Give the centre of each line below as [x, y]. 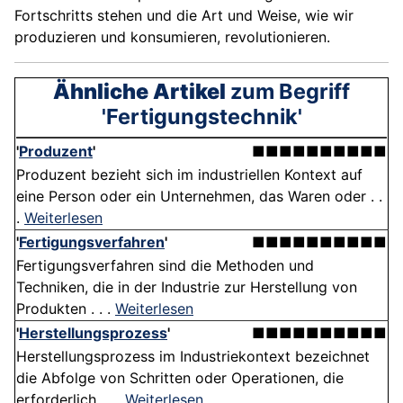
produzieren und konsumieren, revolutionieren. [172, 37]
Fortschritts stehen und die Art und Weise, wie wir [184, 16]
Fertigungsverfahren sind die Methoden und [165, 266]
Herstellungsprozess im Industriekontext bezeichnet [193, 357]
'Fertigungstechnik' [201, 117]
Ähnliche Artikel [139, 92]
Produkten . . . [66, 309]
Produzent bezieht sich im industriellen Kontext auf [189, 175]
